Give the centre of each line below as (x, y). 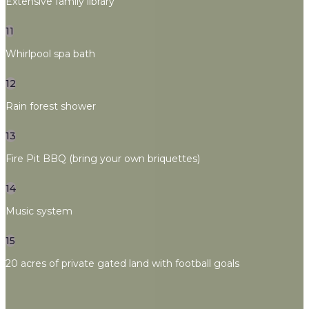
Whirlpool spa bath (50, 54)
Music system (39, 211)
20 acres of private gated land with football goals (122, 263)
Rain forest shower (51, 106)
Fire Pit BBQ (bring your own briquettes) (103, 159)
